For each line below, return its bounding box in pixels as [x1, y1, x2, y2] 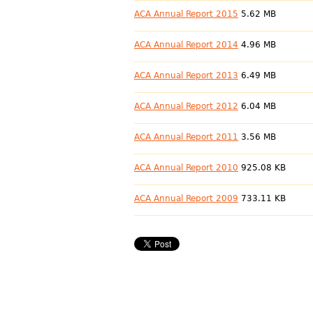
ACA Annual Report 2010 [134, 163, 238, 173]
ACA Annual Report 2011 [134, 132, 238, 142]
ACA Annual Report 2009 [134, 194, 238, 203]
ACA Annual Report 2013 [134, 71, 238, 80]
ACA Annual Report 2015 [134, 9, 238, 19]
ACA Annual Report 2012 [134, 101, 238, 111]
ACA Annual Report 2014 [134, 40, 238, 50]
